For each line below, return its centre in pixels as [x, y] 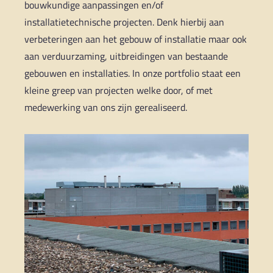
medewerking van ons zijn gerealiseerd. [106, 107]
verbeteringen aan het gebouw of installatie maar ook [136, 39]
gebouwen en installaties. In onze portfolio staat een [133, 73]
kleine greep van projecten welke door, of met [119, 90]
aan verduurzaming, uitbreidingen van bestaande [126, 56]
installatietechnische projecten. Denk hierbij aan [125, 22]
